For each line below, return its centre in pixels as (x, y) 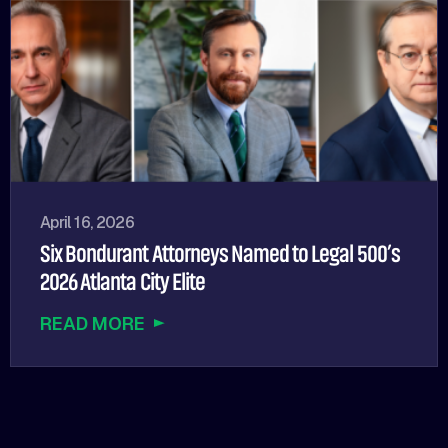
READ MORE (92, 323)
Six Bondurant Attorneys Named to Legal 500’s (220, 253)
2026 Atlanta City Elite (122, 281)
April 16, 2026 (87, 222)
